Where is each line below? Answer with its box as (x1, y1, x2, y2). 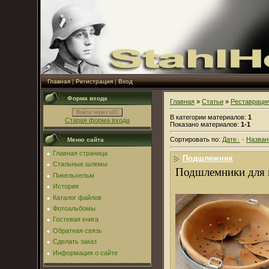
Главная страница (53, 150, 107, 157)
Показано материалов (170, 120, 237, 128)
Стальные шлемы (53, 160, 107, 168)
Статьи (202, 98, 223, 105)
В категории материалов (170, 113, 244, 121)
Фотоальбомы (53, 204, 95, 212)
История (53, 183, 79, 190)
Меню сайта (67, 136, 104, 143)
